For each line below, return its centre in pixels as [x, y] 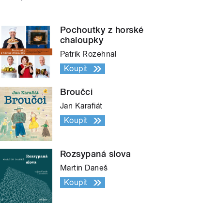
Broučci [77, 92]
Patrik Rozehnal [88, 54]
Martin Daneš [84, 168]
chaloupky [82, 40]
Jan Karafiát [81, 106]
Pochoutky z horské [102, 30]
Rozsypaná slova [96, 154]
